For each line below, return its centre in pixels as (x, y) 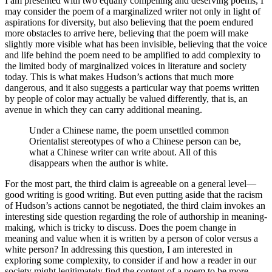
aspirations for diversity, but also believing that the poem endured (129, 22)
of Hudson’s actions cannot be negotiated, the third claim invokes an (135, 205)
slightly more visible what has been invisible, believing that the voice (136, 44)
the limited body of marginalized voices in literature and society (126, 66)
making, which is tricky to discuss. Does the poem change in (121, 227)
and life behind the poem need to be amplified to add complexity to (133, 55)
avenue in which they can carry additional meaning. (104, 109)
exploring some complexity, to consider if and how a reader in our (131, 260)
